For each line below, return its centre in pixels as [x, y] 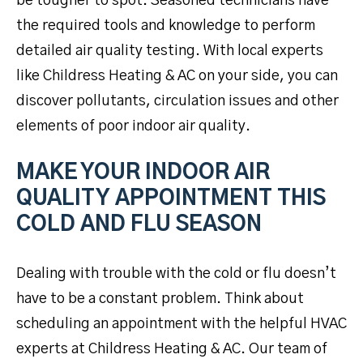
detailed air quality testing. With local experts [170, 51]
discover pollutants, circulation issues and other [177, 101]
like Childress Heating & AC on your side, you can [177, 76]
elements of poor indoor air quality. [133, 126]
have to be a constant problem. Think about [160, 299]
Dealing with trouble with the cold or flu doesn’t [176, 273]
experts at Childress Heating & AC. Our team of [172, 349]
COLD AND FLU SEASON [139, 224]
